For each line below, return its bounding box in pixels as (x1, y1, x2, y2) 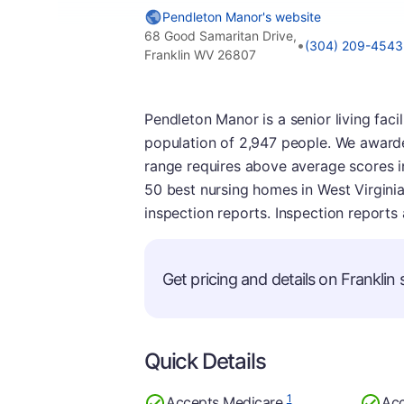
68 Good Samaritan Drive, (144, 28, 297, 43)
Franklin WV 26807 (144, 47, 256, 62)
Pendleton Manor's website (162, 9, 321, 24)
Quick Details (144, 348, 266, 374)
